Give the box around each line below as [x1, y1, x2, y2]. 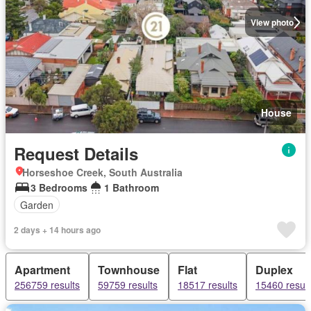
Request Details [14, 142, 138, 165]
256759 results [15, 278, 80, 292]
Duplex [255, 262, 293, 278]
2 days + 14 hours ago [14, 224, 101, 236]
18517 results [178, 278, 237, 292]
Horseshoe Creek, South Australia [22, 165, 183, 179]
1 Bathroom [104, 180, 159, 194]
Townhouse [98, 262, 160, 278]
